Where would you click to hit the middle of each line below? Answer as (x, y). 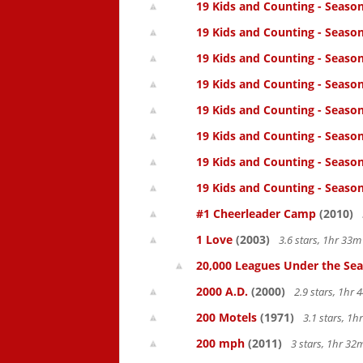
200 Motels (226, 317)
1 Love (214, 239)
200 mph (220, 343)
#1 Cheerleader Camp (256, 214)
